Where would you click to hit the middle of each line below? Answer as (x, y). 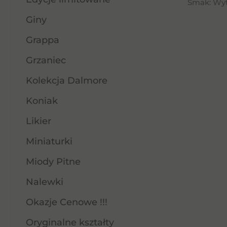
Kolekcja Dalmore (67, 81)
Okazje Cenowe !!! (67, 202)
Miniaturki (49, 141)
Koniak (42, 101)
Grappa (43, 40)
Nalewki (45, 182)
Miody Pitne (53, 162)
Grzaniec (46, 60)
